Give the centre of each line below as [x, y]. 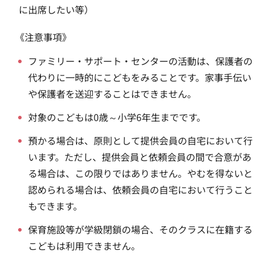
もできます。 [56, 206]
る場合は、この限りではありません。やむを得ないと [141, 173]
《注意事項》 [43, 37]
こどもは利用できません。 [85, 245]
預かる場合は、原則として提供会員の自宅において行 [141, 140]
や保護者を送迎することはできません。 [113, 93]
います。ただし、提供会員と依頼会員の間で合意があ [140, 156]
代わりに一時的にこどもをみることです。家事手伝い [140, 77]
